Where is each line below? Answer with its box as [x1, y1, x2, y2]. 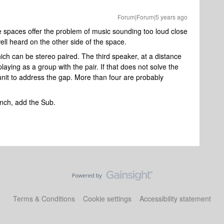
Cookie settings [83, 193, 131, 203]
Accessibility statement [139, 193, 211, 203]
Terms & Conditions [13, 193, 75, 203]
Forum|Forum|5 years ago [117, 12, 187, 21]
